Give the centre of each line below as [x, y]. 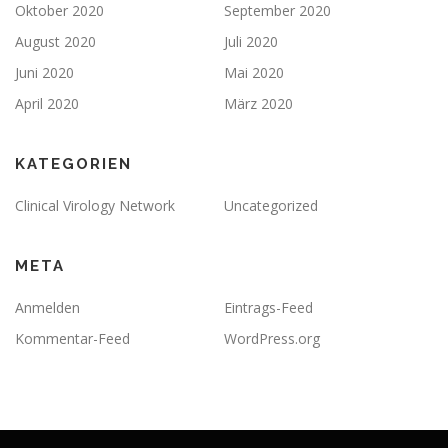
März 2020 [258, 103]
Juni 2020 [44, 72]
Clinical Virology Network [95, 205]
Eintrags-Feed [268, 307]
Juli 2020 [251, 41]
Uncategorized [271, 205]
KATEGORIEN [73, 163]
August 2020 [55, 41]
